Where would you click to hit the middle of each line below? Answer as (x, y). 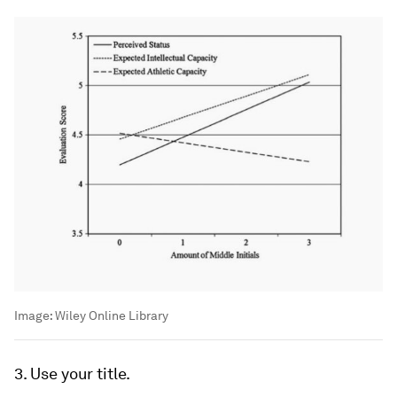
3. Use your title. (72, 373)
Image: (35, 315)
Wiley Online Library (112, 315)
